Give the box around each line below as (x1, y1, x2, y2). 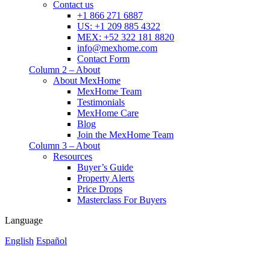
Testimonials (77, 97, 125, 107)
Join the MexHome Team (77, 130, 174, 140)
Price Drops (77, 184, 122, 194)
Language (5, 215, 43, 225)
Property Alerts (77, 173, 134, 183)
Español (36, 236, 67, 246)
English (5, 236, 34, 246)
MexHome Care (77, 108, 139, 118)
